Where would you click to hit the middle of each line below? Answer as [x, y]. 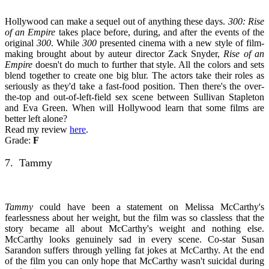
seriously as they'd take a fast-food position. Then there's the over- [134, 86]
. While [67, 43]
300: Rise [246, 21]
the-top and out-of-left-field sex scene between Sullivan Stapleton [134, 97]
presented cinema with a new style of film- [180, 43]
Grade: [19, 140]
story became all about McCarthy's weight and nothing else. [134, 228]
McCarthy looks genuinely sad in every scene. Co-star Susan [134, 239]
